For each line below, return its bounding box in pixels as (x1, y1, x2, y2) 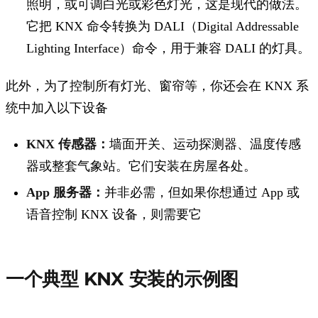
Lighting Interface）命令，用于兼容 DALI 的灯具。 (26, 40, 311, 55)
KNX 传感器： (26, 136, 110, 151)
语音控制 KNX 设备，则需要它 (26, 207, 202, 222)
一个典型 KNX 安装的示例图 (6, 267, 239, 290)
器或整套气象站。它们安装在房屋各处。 (26, 158, 257, 173)
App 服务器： (26, 185, 105, 200)
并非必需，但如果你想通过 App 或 (104, 185, 300, 200)
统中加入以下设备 (6, 101, 108, 115)
